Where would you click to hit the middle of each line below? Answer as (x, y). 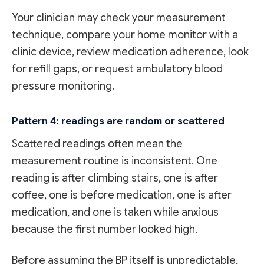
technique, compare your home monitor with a (125, 34)
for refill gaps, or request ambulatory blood (117, 69)
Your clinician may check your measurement (119, 17)
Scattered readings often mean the (97, 143)
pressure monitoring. (63, 86)
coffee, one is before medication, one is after (122, 195)
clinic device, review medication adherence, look (130, 52)
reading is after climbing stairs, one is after (115, 178)
